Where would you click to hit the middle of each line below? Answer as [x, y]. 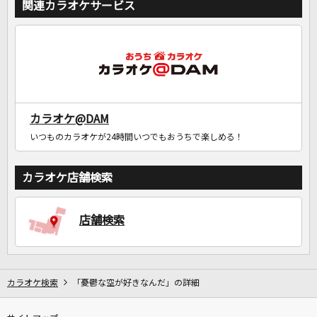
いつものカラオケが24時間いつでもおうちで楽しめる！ [137, 138]
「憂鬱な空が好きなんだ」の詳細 [136, 283]
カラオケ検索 [33, 283]
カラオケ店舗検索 [67, 178]
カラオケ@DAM [69, 119]
